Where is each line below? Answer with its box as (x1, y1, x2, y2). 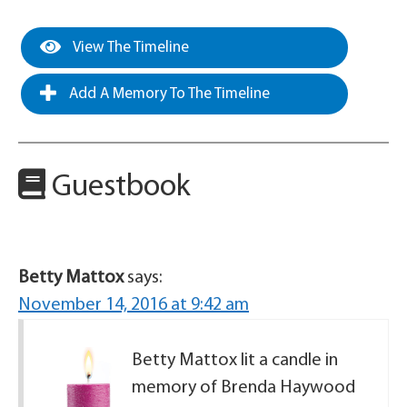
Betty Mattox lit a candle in (132, 352, 338, 370)
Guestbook (45, 172, 191, 203)
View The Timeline (70, 40, 189, 55)
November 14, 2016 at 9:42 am (18, 296, 249, 314)
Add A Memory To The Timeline (65, 86, 270, 102)
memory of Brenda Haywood (132, 379, 355, 397)
